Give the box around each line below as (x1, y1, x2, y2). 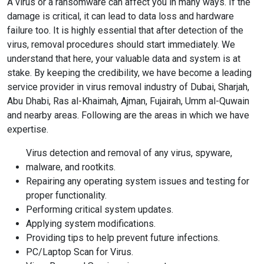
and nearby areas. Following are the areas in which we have (7, 110, 249, 121)
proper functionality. (26, 190, 107, 201)
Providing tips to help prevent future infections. (26, 232, 220, 243)
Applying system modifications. (26, 218, 156, 229)
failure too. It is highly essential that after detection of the (7, 25, 243, 36)
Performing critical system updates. (26, 204, 173, 215)
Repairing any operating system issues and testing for (26, 176, 249, 187)
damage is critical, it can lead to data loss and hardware (7, 11, 234, 22)
